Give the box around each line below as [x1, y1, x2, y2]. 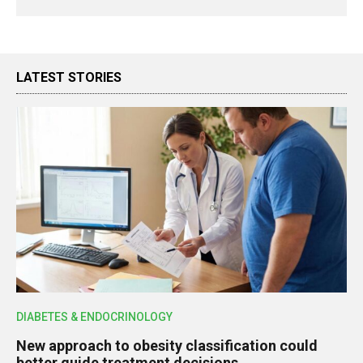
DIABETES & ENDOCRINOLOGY [16, 310, 173, 324]
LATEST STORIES [16, 69, 122, 85]
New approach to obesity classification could [16, 337, 318, 355]
